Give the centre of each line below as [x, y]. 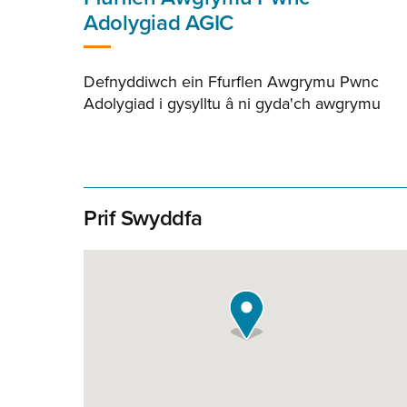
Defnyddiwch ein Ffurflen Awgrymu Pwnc [231, 82]
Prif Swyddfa [143, 218]
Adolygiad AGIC [159, 23]
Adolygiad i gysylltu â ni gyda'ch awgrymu [232, 104]
